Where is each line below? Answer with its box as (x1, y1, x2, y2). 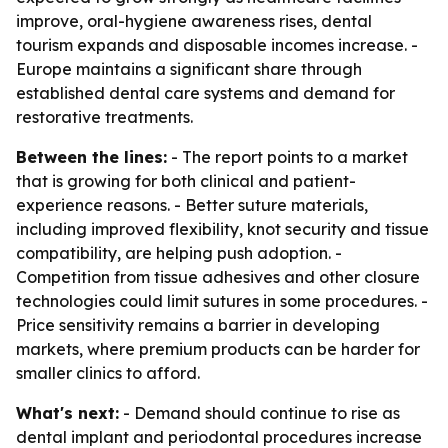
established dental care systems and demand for (16, 83, 395, 103)
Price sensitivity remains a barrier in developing (16, 315, 380, 335)
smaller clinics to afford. (16, 363, 200, 383)
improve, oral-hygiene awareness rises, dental (16, 11, 372, 31)
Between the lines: (16, 147, 167, 167)
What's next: (16, 403, 119, 423)
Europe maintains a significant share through (16, 59, 362, 79)
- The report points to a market (167, 147, 408, 167)
